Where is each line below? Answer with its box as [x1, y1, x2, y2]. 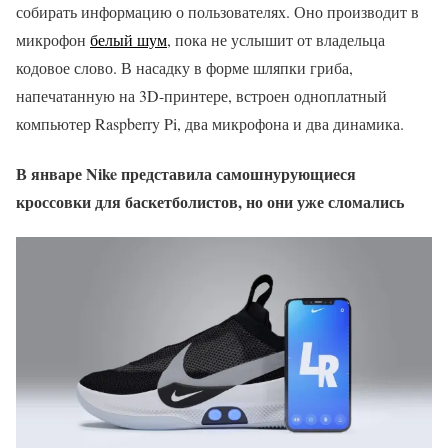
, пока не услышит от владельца [167, 29, 385, 51]
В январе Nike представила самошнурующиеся [16, 161, 356, 185]
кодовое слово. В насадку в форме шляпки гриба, [16, 57, 353, 79]
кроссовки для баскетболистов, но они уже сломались [16, 189, 404, 213]
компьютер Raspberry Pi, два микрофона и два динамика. [16, 113, 404, 135]
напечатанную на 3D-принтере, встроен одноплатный [16, 85, 387, 107]
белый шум [90, 29, 167, 51]
